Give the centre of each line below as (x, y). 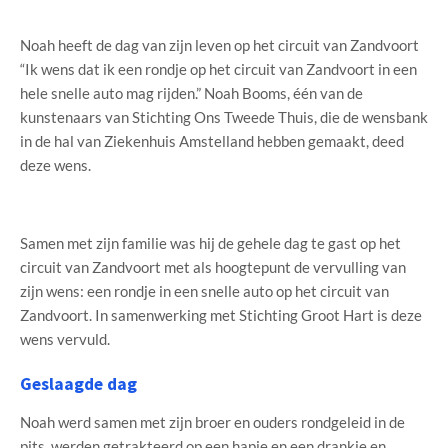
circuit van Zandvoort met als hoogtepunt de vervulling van (213, 266)
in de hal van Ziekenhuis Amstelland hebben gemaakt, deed (212, 140)
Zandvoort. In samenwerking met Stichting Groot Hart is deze (221, 314)
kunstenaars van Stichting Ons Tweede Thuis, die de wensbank (224, 116)
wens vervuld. (65, 338)
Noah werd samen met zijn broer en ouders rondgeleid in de (212, 422)
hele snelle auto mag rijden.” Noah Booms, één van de (191, 92)
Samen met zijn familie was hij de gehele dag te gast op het (210, 242)
